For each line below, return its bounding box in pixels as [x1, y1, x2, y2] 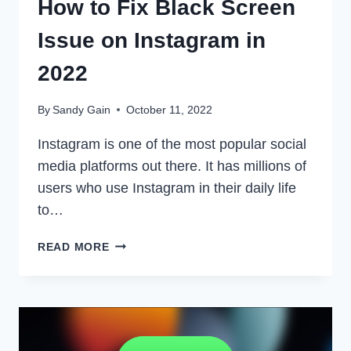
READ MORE [38, 240, 110, 253]
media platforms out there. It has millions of [38, 157, 306, 174]
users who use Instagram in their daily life [38, 179, 296, 196]
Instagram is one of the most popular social [38, 136, 306, 152]
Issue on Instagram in [38, 27, 266, 52]
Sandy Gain [52, 103, 111, 116]
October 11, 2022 [126, 103, 213, 116]
